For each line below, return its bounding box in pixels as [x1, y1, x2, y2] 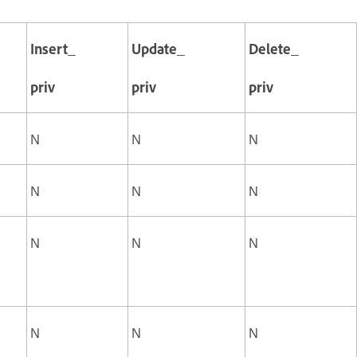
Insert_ [30, 38, 76, 58]
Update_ [131, 38, 185, 58]
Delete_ [249, 38, 299, 58]
